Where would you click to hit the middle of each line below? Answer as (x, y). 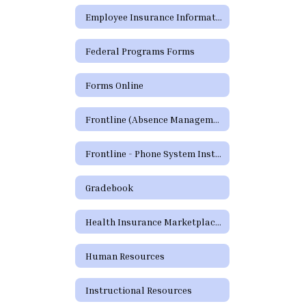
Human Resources (125, 255)
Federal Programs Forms (140, 51)
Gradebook (109, 187)
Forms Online (114, 85)
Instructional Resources (139, 290)
